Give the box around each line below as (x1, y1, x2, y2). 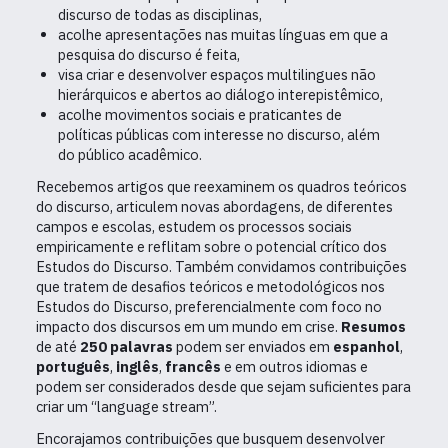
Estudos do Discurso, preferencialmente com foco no (36, 297, 382, 317)
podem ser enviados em (176, 337, 333, 357)
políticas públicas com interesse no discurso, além (57, 125, 380, 145)
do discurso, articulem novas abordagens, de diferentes (36, 197, 393, 217)
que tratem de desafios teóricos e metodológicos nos (36, 277, 385, 297)
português (36, 357, 110, 377)
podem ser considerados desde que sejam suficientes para (36, 377, 411, 397)
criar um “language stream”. (36, 397, 217, 417)
